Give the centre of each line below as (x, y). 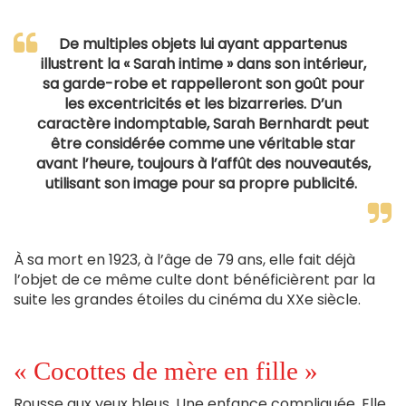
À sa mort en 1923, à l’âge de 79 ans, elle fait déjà (184, 260)
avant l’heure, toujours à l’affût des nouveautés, (203, 164)
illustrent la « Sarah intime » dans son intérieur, (203, 64)
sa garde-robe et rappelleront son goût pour (203, 84)
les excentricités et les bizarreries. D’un (203, 104)
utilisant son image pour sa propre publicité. (203, 184)
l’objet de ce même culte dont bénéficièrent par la (194, 280)
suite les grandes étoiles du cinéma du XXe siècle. (187, 300)
